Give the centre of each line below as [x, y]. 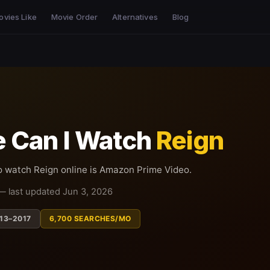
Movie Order [74, 17]
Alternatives [135, 17]
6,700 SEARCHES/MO [90, 218]
